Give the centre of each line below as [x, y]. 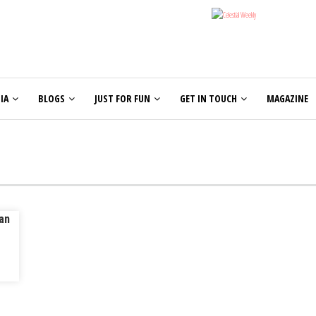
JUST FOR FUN [122, 98]
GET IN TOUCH [208, 98]
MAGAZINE [287, 98]
